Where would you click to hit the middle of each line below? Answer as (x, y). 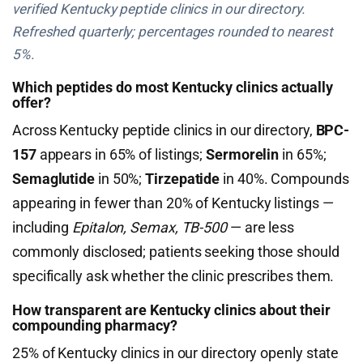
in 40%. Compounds (284, 179)
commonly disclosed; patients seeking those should (176, 252)
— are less (261, 227)
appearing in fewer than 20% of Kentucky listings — (173, 203)
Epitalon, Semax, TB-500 (150, 227)
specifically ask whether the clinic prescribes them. (173, 276)
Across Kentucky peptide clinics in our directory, (164, 130)
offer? (32, 102)
